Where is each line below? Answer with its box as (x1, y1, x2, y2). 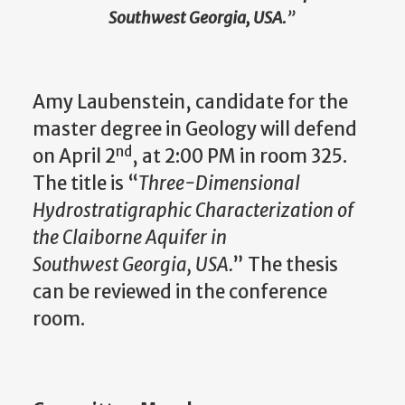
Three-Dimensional (138, 172, 300, 196)
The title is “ (33, 172, 138, 196)
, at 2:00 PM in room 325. (132, 145, 347, 169)
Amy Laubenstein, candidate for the (33, 90, 348, 115)
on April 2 (33, 145, 116, 169)
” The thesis (233, 253, 338, 278)
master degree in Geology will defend (33, 118, 357, 142)
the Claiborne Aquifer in (33, 226, 227, 250)
